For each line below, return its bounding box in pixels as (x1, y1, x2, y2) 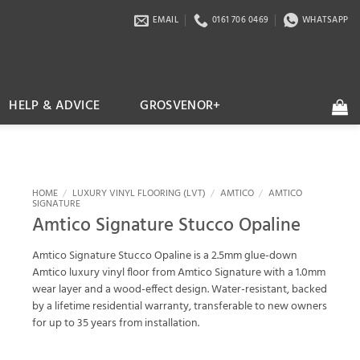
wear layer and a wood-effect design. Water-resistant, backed (32, 281, 327, 299)
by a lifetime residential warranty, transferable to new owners (32, 298, 327, 316)
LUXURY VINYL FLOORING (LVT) (72, 186, 206, 201)
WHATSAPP (302, 13, 348, 27)
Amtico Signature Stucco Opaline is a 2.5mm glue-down (32, 247, 297, 265)
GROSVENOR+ (140, 96, 221, 117)
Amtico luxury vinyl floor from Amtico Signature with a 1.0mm (32, 264, 325, 282)
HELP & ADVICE (9, 96, 100, 117)
